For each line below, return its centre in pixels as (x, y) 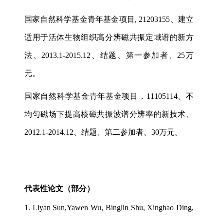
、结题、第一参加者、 (134, 55)
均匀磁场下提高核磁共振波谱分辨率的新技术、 (109, 114)
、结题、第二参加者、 (112, 132)
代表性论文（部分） (59, 188)
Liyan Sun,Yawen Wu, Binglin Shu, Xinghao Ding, (113, 207)
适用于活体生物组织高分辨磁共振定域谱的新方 (109, 37)
